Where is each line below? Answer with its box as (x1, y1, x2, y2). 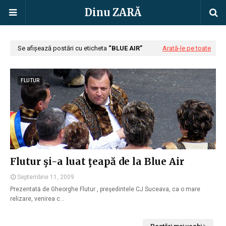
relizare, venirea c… (10, 195, 65, 202)
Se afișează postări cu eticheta (18, 44, 108, 52)
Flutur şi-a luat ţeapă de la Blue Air (10, 155, 184, 167)
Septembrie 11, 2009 (17, 174, 74, 181)
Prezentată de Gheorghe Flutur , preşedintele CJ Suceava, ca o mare (10, 186, 200, 193)
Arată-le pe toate (162, 44, 211, 52)
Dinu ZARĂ (85, 6, 141, 19)
